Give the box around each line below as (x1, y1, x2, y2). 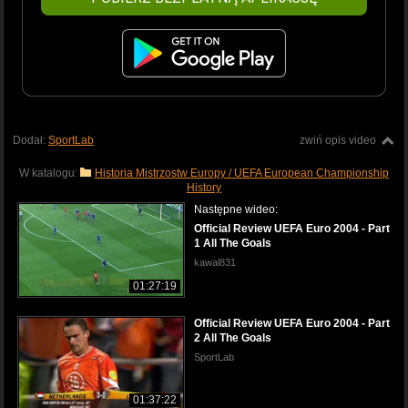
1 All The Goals (194, 236, 271, 250)
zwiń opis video (300, 133, 376, 147)
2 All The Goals (194, 331, 271, 344)
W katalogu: (19, 166, 80, 179)
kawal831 (194, 256, 236, 268)
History (187, 180, 221, 194)
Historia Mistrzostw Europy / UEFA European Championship (95, 166, 389, 179)
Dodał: (13, 133, 48, 147)
